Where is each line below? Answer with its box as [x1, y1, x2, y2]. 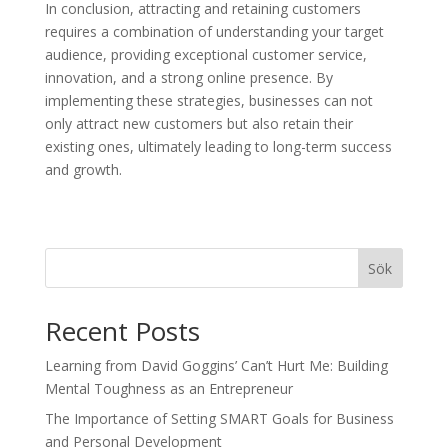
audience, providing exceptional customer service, [44, 45, 367, 64]
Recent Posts [44, 313, 200, 349]
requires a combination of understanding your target [44, 22, 384, 41]
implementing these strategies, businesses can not [44, 91, 373, 110]
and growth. [44, 160, 122, 179]
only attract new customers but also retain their [44, 114, 353, 133]
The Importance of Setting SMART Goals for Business [44, 409, 394, 428]
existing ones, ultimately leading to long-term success [44, 137, 392, 156]
